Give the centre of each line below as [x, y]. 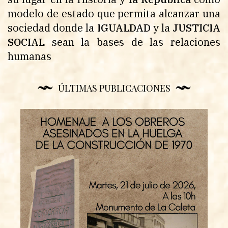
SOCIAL [26, 42]
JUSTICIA [196, 28]
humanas [30, 56]
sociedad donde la [52, 28]
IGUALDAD [124, 28]
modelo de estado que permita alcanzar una [114, 14]
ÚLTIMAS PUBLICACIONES [114, 88]
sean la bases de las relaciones [133, 42]
